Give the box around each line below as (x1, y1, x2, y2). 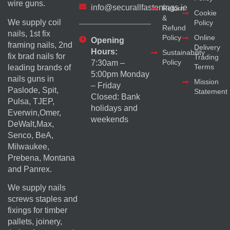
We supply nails (8, 183, 66, 192)
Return (162, 4, 185, 13)
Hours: (90, 47, 118, 56)
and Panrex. (8, 164, 52, 174)
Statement (194, 87, 227, 96)
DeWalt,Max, (8, 119, 54, 128)
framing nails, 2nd (8, 40, 72, 49)
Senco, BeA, (8, 130, 53, 140)
